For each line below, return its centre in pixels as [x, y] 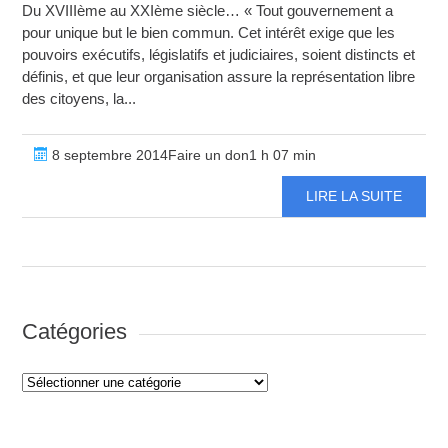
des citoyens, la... [79, 99]
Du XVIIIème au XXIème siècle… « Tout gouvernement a [208, 11]
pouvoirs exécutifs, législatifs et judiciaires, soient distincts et [219, 55]
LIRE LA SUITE [353, 196]
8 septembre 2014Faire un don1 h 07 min [182, 155]
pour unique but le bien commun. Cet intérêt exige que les [209, 33]
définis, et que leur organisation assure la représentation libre [219, 77]
